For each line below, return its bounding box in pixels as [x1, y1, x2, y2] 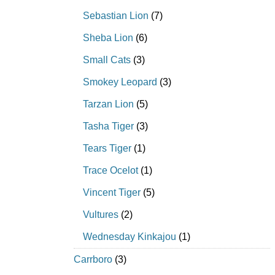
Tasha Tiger [83, 121, 134, 132]
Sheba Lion [83, 33, 133, 44]
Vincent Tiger [83, 187, 141, 198]
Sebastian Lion [83, 10, 149, 21]
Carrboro [74, 254, 112, 265]
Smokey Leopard [83, 77, 157, 88]
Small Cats [83, 55, 131, 66]
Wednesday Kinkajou [83, 231, 176, 242]
